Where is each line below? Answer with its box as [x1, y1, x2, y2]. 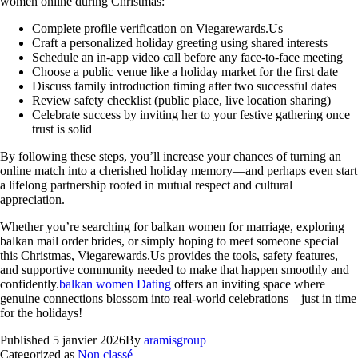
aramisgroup [144, 332, 206, 347]
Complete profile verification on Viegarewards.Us [32, 21, 283, 35]
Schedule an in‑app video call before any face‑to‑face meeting [32, 50, 343, 64]
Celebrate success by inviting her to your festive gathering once [32, 107, 350, 121]
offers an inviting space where [171, 276, 325, 291]
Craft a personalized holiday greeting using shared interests [32, 35, 328, 50]
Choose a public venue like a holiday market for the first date [32, 64, 338, 78]
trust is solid [32, 121, 92, 136]
